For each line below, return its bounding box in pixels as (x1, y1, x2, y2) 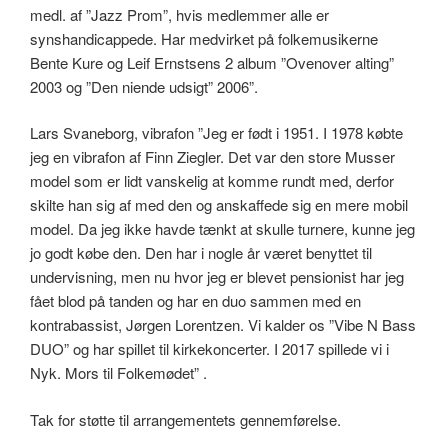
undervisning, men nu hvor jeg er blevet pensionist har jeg (30, 266, 404, 288)
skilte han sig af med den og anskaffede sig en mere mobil (30, 194, 408, 216)
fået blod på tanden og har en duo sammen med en (30, 290, 361, 312)
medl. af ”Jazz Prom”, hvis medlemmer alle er (30, 3, 329, 25)
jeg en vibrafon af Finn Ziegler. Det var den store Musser (30, 146, 395, 168)
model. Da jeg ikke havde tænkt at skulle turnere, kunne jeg (30, 218, 415, 240)
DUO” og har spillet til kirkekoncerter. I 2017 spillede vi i (30, 338, 389, 360)
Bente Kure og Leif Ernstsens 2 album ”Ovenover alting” (30, 51, 394, 73)
